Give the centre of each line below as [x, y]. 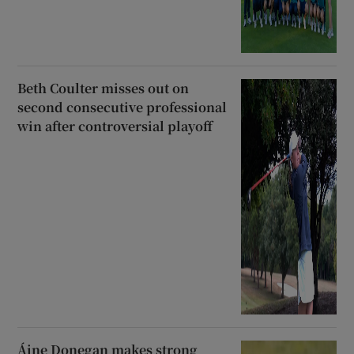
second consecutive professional [122, 107]
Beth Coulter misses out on [104, 88]
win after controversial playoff [115, 126]
